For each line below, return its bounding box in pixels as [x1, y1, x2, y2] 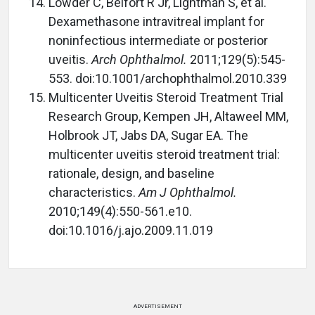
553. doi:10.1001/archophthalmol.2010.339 [49, 71, 287, 86]
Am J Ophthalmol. [139, 185, 237, 200]
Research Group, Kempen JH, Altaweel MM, [49, 109, 288, 124]
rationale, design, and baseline [49, 166, 214, 181]
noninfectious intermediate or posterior [49, 33, 268, 48]
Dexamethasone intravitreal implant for [49, 14, 264, 29]
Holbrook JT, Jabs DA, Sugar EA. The [49, 128, 248, 143]
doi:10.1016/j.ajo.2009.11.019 [49, 223, 213, 238]
